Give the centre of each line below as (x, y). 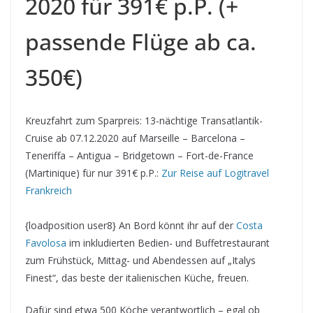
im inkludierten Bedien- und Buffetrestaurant (168, 243)
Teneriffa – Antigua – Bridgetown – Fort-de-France (139, 155)
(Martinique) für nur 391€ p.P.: (93, 173)
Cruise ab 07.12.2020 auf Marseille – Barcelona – (135, 138)
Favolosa (46, 243)
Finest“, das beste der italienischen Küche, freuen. (137, 278)
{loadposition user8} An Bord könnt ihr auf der (131, 225)
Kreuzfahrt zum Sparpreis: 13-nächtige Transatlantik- (144, 121)
